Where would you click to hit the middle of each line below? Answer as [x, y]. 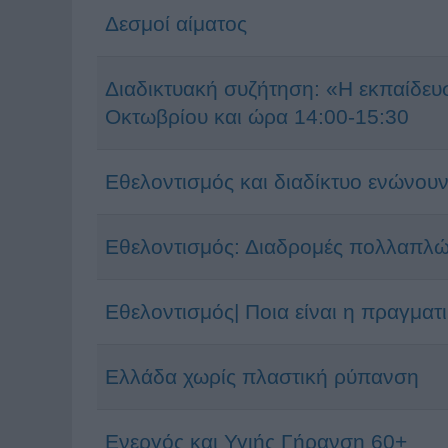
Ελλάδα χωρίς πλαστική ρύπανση [262, 376]
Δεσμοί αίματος [176, 23]
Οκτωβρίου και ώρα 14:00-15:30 [263, 116]
